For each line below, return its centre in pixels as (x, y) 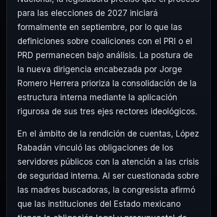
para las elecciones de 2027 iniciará (88, 13)
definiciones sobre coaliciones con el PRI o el (105, 41)
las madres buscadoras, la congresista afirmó (106, 190)
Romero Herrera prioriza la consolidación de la (107, 84)
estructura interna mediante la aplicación (97, 98)
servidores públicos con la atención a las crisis (108, 162)
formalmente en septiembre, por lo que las (100, 27)
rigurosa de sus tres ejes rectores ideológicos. (107, 112)
